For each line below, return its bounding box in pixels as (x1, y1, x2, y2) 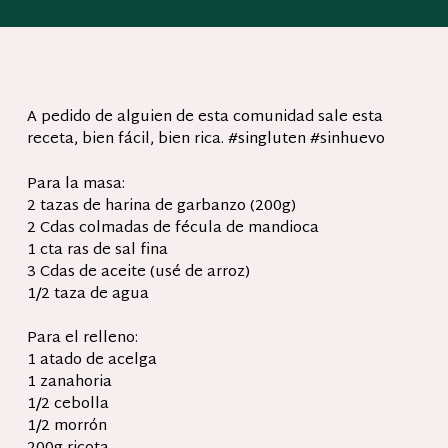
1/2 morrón (26, 413, 107, 440)
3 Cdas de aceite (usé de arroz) (26, 258, 250, 286)
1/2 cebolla (26, 391, 109, 418)
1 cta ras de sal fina (26, 236, 168, 264)
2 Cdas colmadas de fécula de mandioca (26, 214, 319, 242)
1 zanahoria (26, 369, 112, 396)
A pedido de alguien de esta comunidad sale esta (26, 104, 383, 131)
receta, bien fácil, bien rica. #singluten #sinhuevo (26, 126, 385, 153)
